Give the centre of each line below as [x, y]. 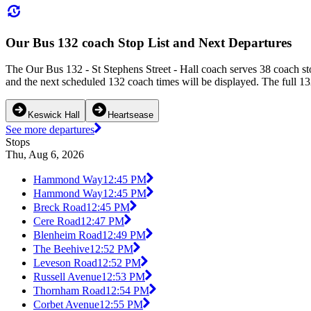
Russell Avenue [67, 277]
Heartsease [131, 115]
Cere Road [57, 221]
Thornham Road [69, 291]
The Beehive [61, 249]
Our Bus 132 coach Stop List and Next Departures [149, 42]
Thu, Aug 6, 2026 [45, 155]
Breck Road [60, 208]
